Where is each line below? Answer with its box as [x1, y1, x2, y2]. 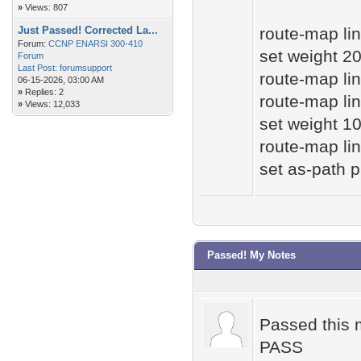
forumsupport [60, 63, 112, 73]
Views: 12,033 [25, 99, 80, 109]
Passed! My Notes [207, 249, 296, 261]
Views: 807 [25, 2, 68, 12]
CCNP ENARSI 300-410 [48, 39, 143, 48]
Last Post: [18, 63, 57, 73]
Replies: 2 [25, 87, 64, 97]
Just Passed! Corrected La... [18, 24, 158, 36]
